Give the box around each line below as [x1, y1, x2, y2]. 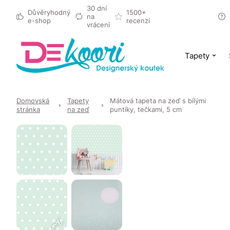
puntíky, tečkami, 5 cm [109, 105, 182, 113]
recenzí [126, 16, 150, 25]
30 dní [87, 4, 107, 12]
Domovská [16, 97, 49, 105]
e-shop [28, 16, 51, 25]
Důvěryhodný [28, 8, 70, 16]
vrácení [87, 21, 110, 29]
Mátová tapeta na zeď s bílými [109, 97, 206, 105]
